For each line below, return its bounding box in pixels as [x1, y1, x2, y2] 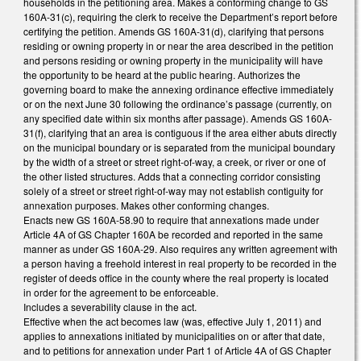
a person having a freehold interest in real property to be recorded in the [23, 255, 337, 270]
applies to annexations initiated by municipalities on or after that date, [23, 328, 325, 342]
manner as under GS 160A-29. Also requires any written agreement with [23, 241, 338, 255]
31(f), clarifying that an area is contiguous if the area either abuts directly [23, 125, 337, 139]
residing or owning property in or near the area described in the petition [23, 38, 334, 52]
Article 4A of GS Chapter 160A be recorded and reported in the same [23, 226, 323, 241]
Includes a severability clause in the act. [23, 299, 197, 313]
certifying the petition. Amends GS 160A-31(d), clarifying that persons [23, 23, 324, 38]
